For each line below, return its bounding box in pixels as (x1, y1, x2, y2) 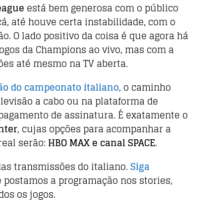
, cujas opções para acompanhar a (17, 121, 171, 137)
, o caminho (119, 79, 171, 96)
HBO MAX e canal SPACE (48, 135, 155, 151)
